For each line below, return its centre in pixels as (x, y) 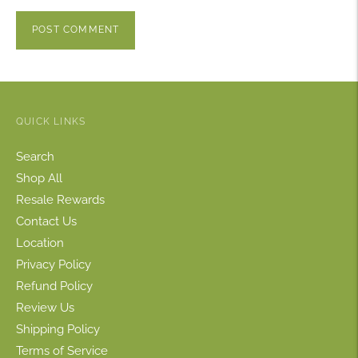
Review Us (45, 307)
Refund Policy (54, 286)
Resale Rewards (60, 199)
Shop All (39, 178)
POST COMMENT (76, 30)
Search (35, 156)
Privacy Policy (54, 264)
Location (40, 243)
